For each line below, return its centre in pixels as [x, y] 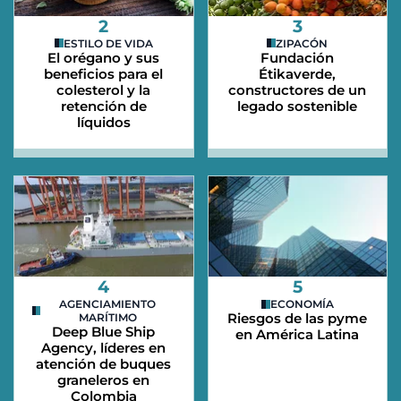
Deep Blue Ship [104, 332]
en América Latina [298, 335]
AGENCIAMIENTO [108, 304]
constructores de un [298, 90]
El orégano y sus [104, 57]
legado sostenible [298, 106]
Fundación [298, 57]
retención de [103, 106]
